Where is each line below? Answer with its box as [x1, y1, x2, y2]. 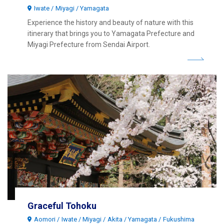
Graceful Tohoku [27, 200, 96, 211]
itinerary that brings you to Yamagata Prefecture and [27, 29, 194, 37]
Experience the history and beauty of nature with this [27, 18, 193, 26]
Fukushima [162, 215, 194, 223]
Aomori [34, 215, 56, 223]
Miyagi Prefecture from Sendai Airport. [27, 40, 150, 48]
